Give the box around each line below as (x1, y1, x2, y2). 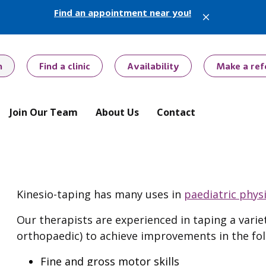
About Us (96, 106, 139, 119)
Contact (157, 106, 195, 119)
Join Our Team (9, 106, 78, 119)
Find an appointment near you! (54, 7, 191, 18)
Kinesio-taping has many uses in (17, 187, 185, 201)
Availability (127, 60, 179, 72)
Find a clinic (39, 60, 90, 72)
